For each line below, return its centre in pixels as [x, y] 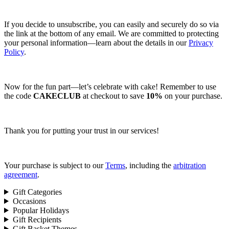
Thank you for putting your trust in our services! [82, 130]
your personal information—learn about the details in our [96, 42]
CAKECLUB [57, 96]
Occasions [29, 201]
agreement [21, 174]
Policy [14, 52]
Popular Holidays [41, 210]
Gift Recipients [37, 219]
